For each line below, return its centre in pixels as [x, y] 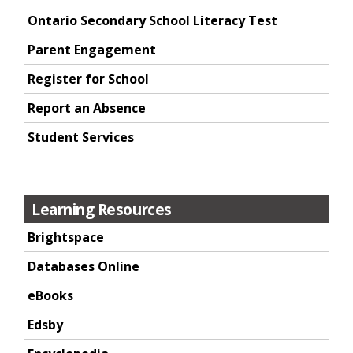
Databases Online [84, 266]
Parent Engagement [92, 50]
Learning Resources [102, 209]
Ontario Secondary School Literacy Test [152, 20]
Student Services [81, 137]
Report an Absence [87, 108]
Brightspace [66, 237]
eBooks [50, 295]
